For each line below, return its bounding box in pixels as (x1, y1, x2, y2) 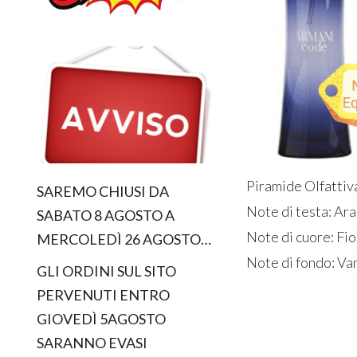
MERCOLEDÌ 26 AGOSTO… (37, 230, 212, 249)
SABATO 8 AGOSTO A (37, 206, 175, 225)
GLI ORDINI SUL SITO (37, 262, 177, 280)
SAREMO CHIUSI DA (37, 182, 170, 201)
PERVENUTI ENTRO (37, 286, 171, 304)
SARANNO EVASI (37, 334, 148, 352)
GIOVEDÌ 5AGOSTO (37, 310, 167, 328)
